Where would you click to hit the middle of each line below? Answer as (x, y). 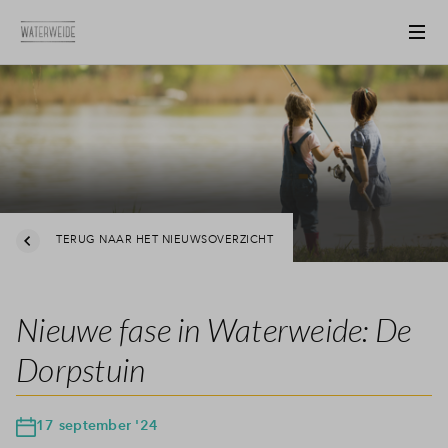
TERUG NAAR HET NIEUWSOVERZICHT (164, 240)
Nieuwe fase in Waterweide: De (214, 329)
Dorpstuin (81, 369)
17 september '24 (97, 424)
